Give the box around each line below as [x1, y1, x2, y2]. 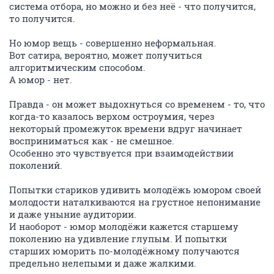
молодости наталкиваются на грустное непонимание [9, 196, 261, 208]
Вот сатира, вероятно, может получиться [9, 49, 202, 61]
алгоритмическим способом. [9, 61, 146, 73]
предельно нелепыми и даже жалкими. [9, 257, 196, 269]
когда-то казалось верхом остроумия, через [9, 110, 215, 122]
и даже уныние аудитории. [9, 208, 136, 220]
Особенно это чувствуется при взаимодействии [9, 147, 234, 159]
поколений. [9, 159, 62, 171]
